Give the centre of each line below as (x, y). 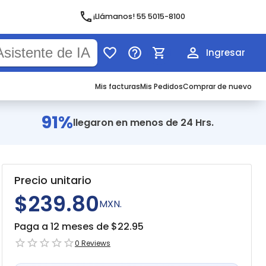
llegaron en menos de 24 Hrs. (143, 123)
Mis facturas (118, 86)
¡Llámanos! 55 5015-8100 (140, 16)
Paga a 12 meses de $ (66, 227)
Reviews (95, 243)
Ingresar (226, 53)
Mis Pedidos (161, 86)
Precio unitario (53, 180)
